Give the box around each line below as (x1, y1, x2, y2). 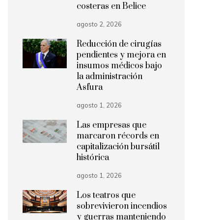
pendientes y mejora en (77, 50, 166, 60)
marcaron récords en (77, 131, 159, 141)
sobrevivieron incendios (77, 201, 167, 212)
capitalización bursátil (77, 141, 160, 152)
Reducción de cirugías (77, 39, 162, 50)
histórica (77, 152, 109, 163)
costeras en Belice (77, 1, 146, 12)
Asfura (77, 82, 103, 93)
